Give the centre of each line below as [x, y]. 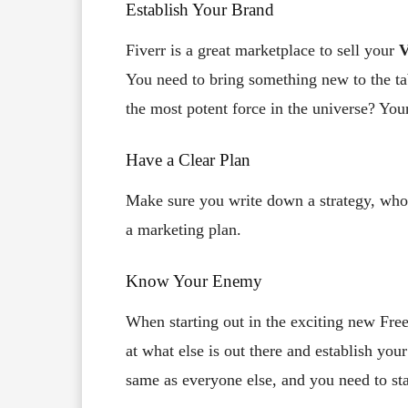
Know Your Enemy [194, 280]
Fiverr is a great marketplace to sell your [262, 50]
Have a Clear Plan [188, 159]
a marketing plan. [186, 229]
